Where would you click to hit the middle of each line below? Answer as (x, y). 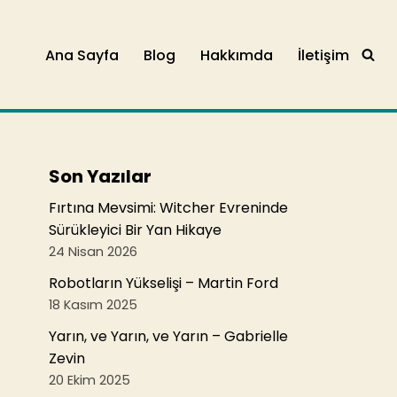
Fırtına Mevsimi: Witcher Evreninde (168, 208)
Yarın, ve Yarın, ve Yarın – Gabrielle (168, 336)
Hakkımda (237, 55)
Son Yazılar (100, 176)
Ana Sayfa (82, 55)
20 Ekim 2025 (90, 380)
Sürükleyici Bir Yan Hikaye (135, 230)
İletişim (323, 55)
